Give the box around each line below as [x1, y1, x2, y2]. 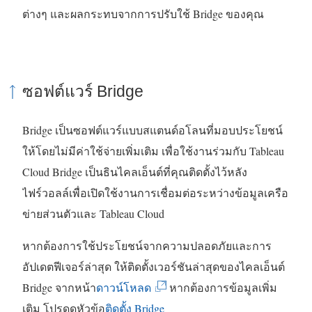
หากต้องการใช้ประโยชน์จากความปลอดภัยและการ [22, 238, 272, 253]
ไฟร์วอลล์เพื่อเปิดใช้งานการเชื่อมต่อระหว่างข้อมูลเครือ [22, 185, 288, 201]
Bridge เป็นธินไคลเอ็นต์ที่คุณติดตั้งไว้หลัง [49, 164, 247, 180]
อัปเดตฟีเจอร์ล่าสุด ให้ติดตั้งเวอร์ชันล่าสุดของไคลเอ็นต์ [22, 259, 285, 274]
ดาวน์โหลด [96, 280, 151, 295]
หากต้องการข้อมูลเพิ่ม [166, 280, 277, 295]
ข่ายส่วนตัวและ [22, 206, 100, 221]
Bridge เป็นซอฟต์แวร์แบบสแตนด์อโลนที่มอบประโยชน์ [22, 123, 283, 138]
